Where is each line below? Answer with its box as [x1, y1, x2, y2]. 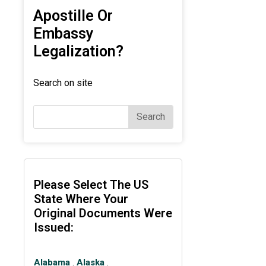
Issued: [33, 220, 74, 235]
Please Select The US [33, 178, 148, 192]
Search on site [33, 77, 93, 89]
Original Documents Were [33, 206, 172, 221]
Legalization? [33, 43, 123, 61]
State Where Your [33, 192, 128, 207]
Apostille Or [33, 7, 113, 25]
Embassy [33, 25, 93, 43]
